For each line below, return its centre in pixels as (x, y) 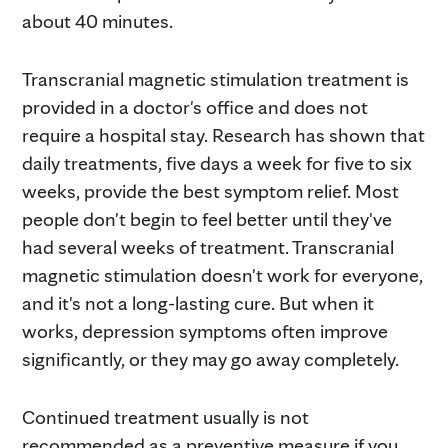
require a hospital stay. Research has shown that (223, 134)
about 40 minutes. (97, 20)
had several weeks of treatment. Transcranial (208, 246)
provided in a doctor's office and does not (195, 106)
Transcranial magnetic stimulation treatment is (215, 78)
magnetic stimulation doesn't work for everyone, (222, 274)
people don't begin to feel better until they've (207, 218)
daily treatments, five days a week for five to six (217, 162)
